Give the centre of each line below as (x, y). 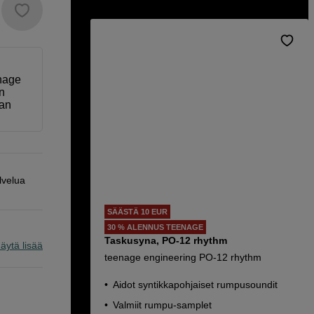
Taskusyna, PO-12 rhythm (166, 240)
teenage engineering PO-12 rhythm (183, 257)
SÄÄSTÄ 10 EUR (137, 212)
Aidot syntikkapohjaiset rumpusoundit (195, 285)
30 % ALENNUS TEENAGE (155, 227)
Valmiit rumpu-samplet (162, 305)
